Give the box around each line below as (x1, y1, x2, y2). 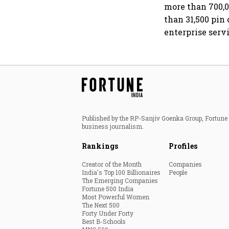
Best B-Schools (82, 217, 126, 226)
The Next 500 (82, 201, 120, 210)
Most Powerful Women (82, 193, 149, 201)
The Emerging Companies (82, 176, 158, 185)
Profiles (169, 141, 197, 151)
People (169, 168, 187, 177)
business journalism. (82, 122, 144, 131)
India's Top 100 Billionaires (82, 168, 161, 177)
